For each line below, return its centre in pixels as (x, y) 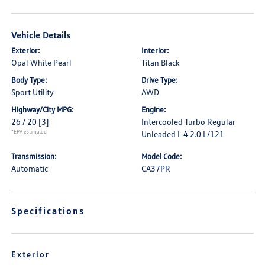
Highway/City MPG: (43, 109)
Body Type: (30, 80)
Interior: (155, 50)
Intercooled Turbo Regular (188, 122)
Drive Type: (160, 80)
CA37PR (156, 168)
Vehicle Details (41, 35)
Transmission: (34, 156)
